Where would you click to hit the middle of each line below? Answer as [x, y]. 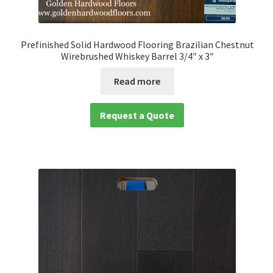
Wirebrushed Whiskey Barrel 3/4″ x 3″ [137, 56]
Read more [137, 81]
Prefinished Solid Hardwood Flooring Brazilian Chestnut [137, 45]
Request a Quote [137, 115]
